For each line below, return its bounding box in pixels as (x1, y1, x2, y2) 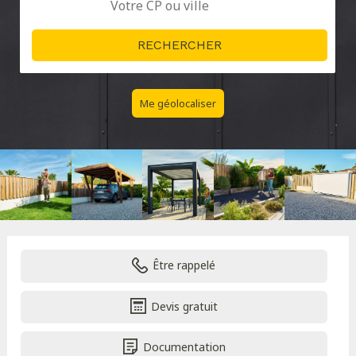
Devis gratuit (150, 298, 218, 314)
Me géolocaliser (139, 95, 216, 110)
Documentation (142, 339, 226, 354)
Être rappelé (153, 257, 216, 273)
